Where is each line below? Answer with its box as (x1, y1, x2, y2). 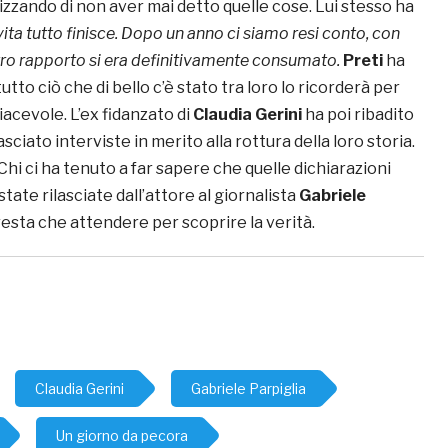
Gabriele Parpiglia (191, 380, 306, 398)
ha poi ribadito (302, 105, 414, 125)
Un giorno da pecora (56, 427, 188, 445)
